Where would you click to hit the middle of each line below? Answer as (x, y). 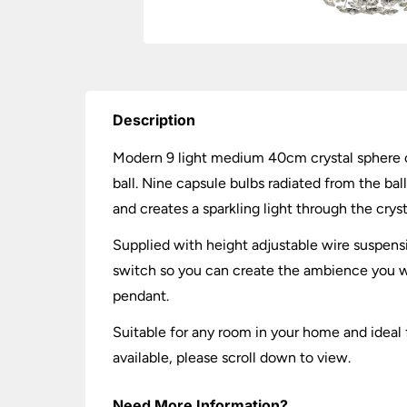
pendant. (141, 296)
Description (154, 120)
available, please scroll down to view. (232, 357)
